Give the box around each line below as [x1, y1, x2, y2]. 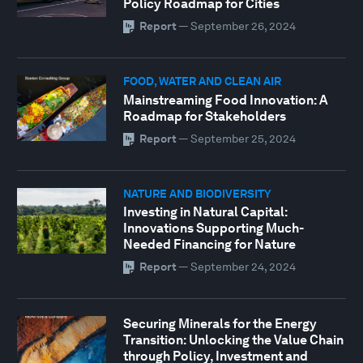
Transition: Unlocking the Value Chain [122, 332, 344, 348]
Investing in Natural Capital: [122, 204, 288, 220]
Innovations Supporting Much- [122, 220, 304, 237]
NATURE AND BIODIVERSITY [122, 186, 271, 200]
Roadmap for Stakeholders [122, 108, 286, 124]
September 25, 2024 [190, 131, 296, 145]
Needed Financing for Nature [122, 237, 296, 253]
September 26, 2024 [190, 19, 296, 32]
